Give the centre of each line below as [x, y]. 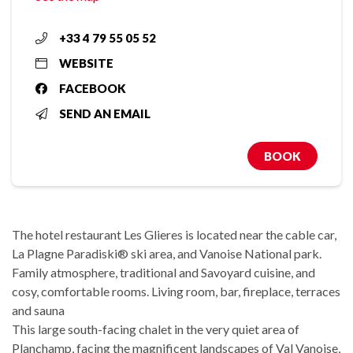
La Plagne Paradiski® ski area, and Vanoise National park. [167, 254]
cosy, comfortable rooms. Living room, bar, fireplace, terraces [176, 292]
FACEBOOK [93, 89]
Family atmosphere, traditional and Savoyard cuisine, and [163, 273]
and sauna [38, 310]
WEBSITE [86, 63]
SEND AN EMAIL [105, 114]
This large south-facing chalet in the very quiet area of [156, 329]
